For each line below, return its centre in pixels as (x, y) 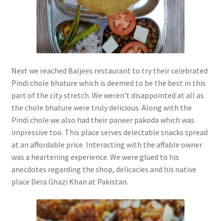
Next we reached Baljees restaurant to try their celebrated (109, 70)
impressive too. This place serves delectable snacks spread (109, 132)
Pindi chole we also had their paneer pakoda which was (103, 120)
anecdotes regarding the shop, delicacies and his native (104, 169)
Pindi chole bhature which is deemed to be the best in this (108, 83)
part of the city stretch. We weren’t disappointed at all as (107, 95)
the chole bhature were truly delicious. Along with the (101, 107)
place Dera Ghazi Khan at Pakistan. (70, 181)
